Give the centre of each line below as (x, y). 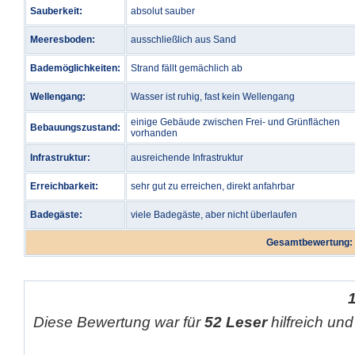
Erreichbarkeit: (64, 186)
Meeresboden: (63, 40)
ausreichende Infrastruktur (187, 158)
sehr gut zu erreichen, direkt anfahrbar (213, 186)
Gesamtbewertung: (309, 242)
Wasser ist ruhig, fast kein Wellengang (213, 97)
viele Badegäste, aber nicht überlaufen (214, 215)
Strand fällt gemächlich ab (187, 68)
